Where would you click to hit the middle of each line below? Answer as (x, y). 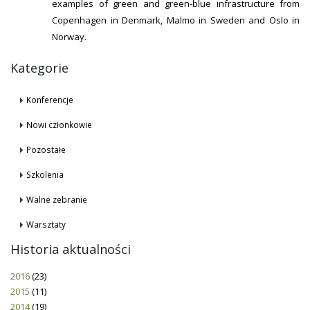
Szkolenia (45, 175)
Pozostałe (46, 150)
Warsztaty (46, 225)
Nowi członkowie (59, 125)
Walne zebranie (57, 200)
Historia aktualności (71, 249)
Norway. (69, 37)
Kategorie (39, 68)
